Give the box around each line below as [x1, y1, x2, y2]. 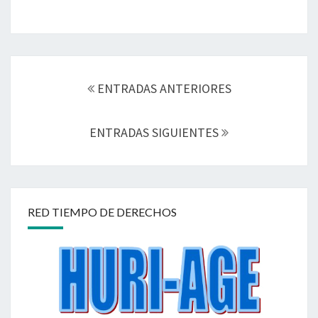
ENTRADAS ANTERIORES [94, 79, 231, 97]
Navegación [10, 54, 91, 74]
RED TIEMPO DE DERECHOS [28, 204, 177, 219]
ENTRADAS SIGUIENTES [89, 124, 221, 141]
